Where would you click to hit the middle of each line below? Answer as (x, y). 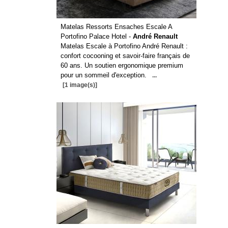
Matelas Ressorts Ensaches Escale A (116, 27)
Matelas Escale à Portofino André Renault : (124, 46)
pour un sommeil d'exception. (103, 75)
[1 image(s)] (80, 85)
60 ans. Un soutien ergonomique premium (122, 65)
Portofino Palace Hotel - (96, 36)
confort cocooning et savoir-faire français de (125, 56)
